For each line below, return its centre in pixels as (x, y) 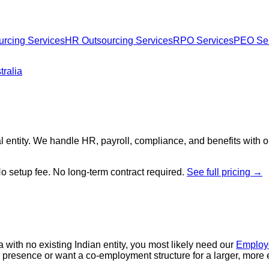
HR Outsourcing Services (119, 41)
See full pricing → (225, 172)
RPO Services (203, 41)
